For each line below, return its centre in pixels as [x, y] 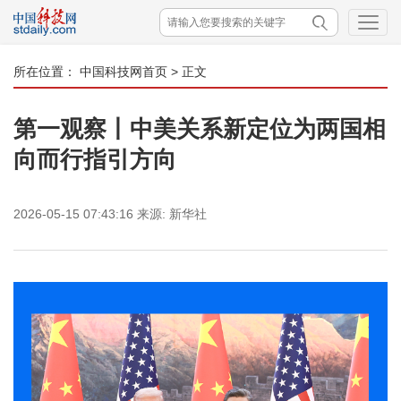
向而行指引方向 [95, 159]
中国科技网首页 [124, 72]
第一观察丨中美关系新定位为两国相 [200, 129]
